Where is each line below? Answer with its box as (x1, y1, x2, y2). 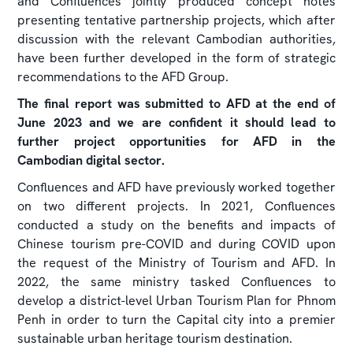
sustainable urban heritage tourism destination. (17, 329, 296, 347)
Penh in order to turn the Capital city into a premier (17, 310, 336, 328)
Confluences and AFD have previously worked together (17, 178, 336, 195)
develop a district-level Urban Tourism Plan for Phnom (17, 292, 336, 309)
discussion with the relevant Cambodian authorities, (17, 30, 336, 47)
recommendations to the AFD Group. (17, 68, 232, 85)
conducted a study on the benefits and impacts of (17, 216, 336, 233)
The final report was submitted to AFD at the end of (17, 95, 336, 112)
